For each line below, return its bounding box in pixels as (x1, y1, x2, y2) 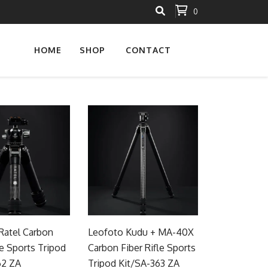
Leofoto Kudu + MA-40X (88, 226, 194, 238)
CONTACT (126, 45, 171, 55)
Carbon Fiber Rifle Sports (88, 241, 196, 254)
